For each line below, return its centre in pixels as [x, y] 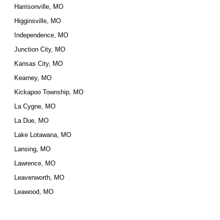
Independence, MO [41, 35]
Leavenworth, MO [40, 178]
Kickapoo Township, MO [49, 92]
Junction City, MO [40, 49]
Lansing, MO [33, 149]
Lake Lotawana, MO [43, 135]
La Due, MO [32, 121]
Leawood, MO [34, 192]
